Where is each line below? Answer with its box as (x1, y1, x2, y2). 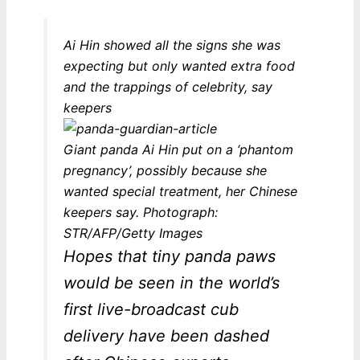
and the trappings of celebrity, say (63, 79, 272, 96)
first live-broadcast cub (63, 300, 239, 320)
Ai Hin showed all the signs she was (63, 37, 280, 54)
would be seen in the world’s (63, 273, 280, 293)
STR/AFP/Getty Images (63, 225, 202, 242)
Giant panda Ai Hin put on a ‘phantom (63, 141, 293, 158)
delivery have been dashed (63, 326, 269, 346)
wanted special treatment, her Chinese (63, 183, 297, 200)
